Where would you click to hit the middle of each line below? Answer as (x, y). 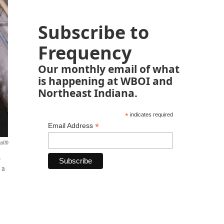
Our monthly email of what (109, 69)
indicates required (150, 114)
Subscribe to (93, 32)
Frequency (85, 53)
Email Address (71, 125)
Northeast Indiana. (88, 93)
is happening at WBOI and (105, 81)
